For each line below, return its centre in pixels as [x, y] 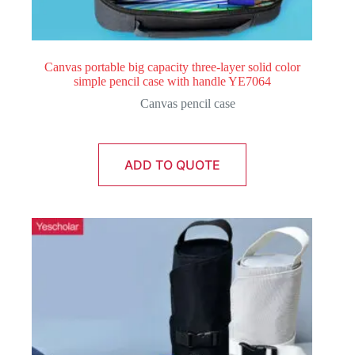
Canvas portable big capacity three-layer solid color [172, 67]
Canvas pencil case [188, 104]
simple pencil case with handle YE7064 [172, 82]
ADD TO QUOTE [172, 165]
